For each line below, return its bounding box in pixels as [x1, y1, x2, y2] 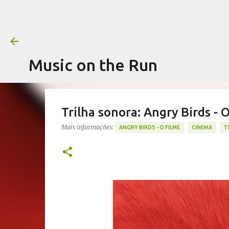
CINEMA [191, 124, 212, 130]
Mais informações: [61, 123, 113, 131]
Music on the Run [29, 56, 157, 74]
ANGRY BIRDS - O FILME [119, 124, 180, 130]
